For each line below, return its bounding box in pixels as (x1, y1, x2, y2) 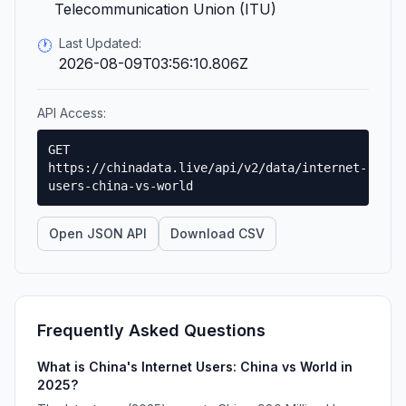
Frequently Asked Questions (37, 321, 266, 340)
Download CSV (170, 226, 265, 241)
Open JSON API (49, 226, 147, 241)
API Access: (37, 105, 106, 121)
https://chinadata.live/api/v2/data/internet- (48, 160, 367, 175)
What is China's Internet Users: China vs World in (37, 359, 353, 374)
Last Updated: (59, 35, 141, 51)
